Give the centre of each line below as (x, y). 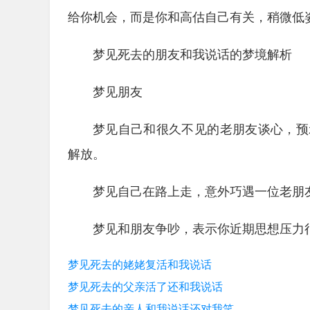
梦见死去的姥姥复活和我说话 (140, 265)
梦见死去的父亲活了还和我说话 (145, 287)
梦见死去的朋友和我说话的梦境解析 (192, 55)
